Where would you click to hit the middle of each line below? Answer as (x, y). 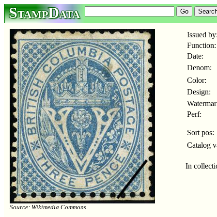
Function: (201, 45)
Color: (197, 80)
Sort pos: (201, 132)
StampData (44, 13)
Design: (199, 92)
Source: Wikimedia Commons (48, 207)
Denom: (199, 68)
